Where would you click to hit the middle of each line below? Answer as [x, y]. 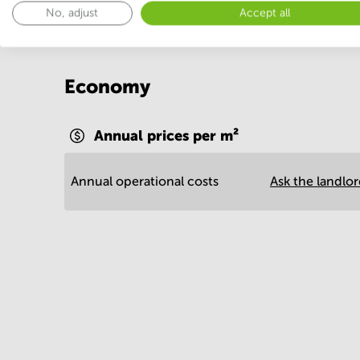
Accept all [265, 13]
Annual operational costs [145, 181]
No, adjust [72, 13]
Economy [107, 86]
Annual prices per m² [166, 135]
